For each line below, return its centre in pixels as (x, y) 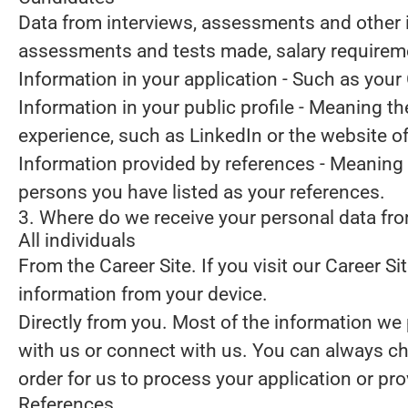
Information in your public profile (156, 107)
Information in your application (148, 79)
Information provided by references (167, 164)
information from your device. (143, 294)
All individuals (77, 240)
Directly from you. (93, 322)
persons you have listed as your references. (202, 192)
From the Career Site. (107, 266)
